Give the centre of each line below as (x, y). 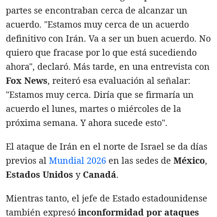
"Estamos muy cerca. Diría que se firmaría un (100, 94)
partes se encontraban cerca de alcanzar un (97, 10)
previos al (27, 160)
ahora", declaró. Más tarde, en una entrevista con (108, 66)
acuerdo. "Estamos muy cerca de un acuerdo (97, 24)
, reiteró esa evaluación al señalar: (119, 80)
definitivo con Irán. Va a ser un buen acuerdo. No (108, 38)
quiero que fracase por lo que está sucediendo (101, 52)
